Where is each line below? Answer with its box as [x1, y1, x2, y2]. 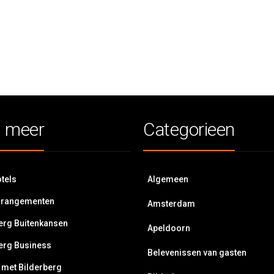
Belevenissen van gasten [147, 248, 246, 258]
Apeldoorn [147, 223, 190, 234]
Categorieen [143, 119, 235, 141]
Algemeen [147, 174, 188, 185]
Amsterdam [147, 199, 195, 209]
